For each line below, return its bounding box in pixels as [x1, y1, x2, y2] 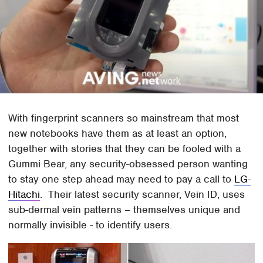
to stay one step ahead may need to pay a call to [8, 173, 235, 186]
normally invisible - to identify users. [8, 218, 173, 232]
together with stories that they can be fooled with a [8, 142, 241, 156]
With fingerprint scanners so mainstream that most [8, 112, 240, 125]
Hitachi [8, 188, 41, 201]
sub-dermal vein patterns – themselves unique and [8, 203, 241, 217]
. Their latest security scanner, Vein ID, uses [40, 188, 245, 201]
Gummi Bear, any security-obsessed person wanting [8, 157, 248, 171]
